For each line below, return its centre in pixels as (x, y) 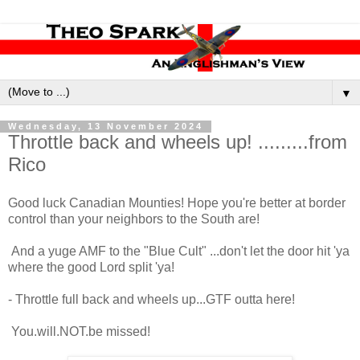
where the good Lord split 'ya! (91, 268)
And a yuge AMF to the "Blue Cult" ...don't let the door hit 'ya (179, 252)
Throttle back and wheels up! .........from (178, 142)
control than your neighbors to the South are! (134, 219)
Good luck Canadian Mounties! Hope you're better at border (177, 203)
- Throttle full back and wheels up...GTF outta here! (151, 300)
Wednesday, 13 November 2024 (106, 127)
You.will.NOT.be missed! (79, 332)
